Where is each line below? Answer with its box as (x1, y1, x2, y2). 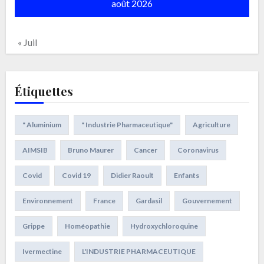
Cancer (133, 145, 157, 154)
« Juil (17, 36, 37, 48)
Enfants (173, 170, 199, 180)
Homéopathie (64, 221, 110, 230)
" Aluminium (22, 120, 61, 129)
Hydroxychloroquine (130, 221, 198, 230)
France (93, 196, 115, 205)
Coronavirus (177, 145, 219, 154)
